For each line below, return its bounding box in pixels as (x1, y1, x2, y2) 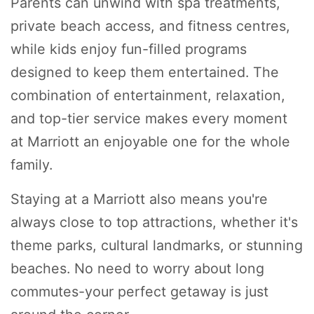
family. (11, 156, 53, 173)
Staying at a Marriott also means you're (11, 190, 268, 207)
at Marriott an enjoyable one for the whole (11, 132, 290, 150)
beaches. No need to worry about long (11, 259, 264, 277)
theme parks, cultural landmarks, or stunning (11, 236, 303, 254)
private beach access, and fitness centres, (11, 17, 290, 34)
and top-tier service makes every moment (11, 109, 287, 127)
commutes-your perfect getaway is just (11, 282, 268, 300)
